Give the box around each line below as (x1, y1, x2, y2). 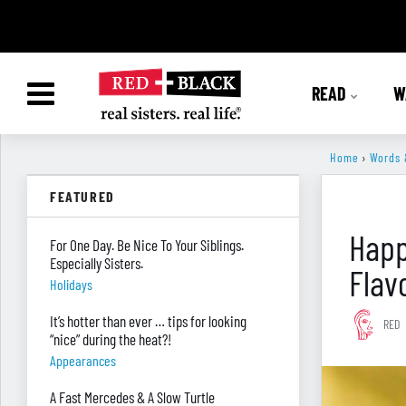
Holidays (50, 275, 92, 293)
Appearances (50, 352, 116, 369)
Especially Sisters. (50, 254, 143, 272)
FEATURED (50, 188, 115, 205)
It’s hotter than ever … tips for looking (50, 312, 246, 330)
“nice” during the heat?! (50, 330, 171, 348)
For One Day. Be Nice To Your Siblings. (50, 236, 244, 254)
